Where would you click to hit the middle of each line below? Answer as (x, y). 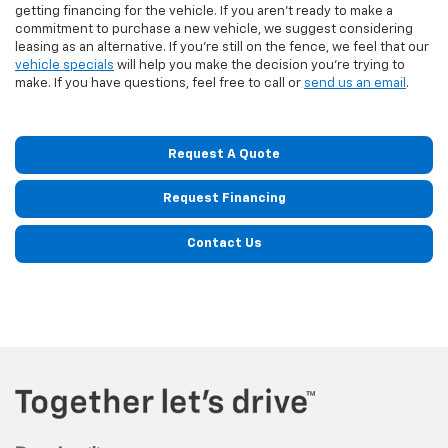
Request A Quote (224, 154)
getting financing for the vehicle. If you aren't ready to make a (204, 12)
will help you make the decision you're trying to (259, 66)
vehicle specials (64, 66)
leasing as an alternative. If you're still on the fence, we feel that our (222, 48)
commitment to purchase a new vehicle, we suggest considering (214, 30)
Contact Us (224, 243)
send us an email (355, 84)
